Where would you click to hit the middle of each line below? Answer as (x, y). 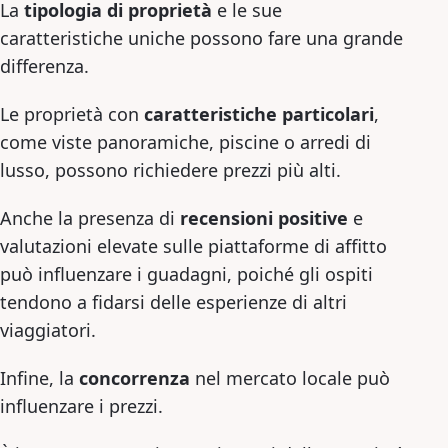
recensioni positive (264, 218)
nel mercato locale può (290, 378)
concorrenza (134, 378)
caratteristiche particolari (259, 114)
